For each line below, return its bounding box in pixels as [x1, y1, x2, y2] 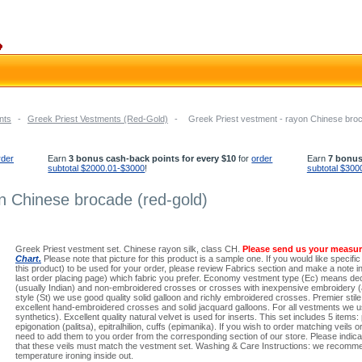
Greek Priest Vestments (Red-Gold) [27, 114, 168, 124]
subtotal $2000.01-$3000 [48, 163, 145, 173]
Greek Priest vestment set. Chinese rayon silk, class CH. [15, 244, 242, 254]
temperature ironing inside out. [15, 351, 133, 360]
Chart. [15, 254, 41, 263]
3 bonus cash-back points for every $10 [69, 154, 237, 163]
